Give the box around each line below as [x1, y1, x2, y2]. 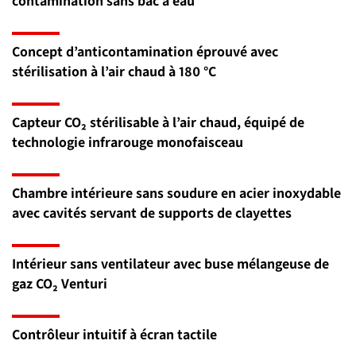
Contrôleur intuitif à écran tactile [12, 324, 217, 344]
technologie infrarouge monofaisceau [12, 132, 243, 152]
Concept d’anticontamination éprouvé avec [12, 41, 278, 61]
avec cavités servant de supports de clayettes [12, 203, 292, 222]
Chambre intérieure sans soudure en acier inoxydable [12, 183, 341, 203]
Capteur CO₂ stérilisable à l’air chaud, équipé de [12, 112, 304, 132]
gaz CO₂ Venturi [12, 273, 107, 293]
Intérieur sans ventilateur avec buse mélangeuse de [12, 253, 329, 273]
